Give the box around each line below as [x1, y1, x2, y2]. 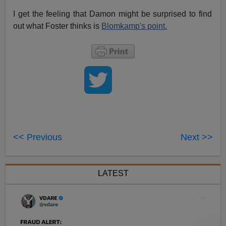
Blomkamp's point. [101, 22, 167, 31]
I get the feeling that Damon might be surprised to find [13, 10, 212, 19]
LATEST [97, 169, 129, 178]
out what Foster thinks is [13, 22, 102, 31]
